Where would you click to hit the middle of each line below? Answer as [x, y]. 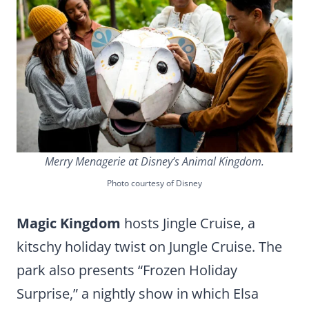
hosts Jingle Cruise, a [188, 223]
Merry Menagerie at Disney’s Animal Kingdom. [154, 161]
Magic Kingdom [69, 223]
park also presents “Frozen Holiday [127, 270]
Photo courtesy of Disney [154, 183]
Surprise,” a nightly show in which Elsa [138, 293]
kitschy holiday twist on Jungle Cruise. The [149, 247]
